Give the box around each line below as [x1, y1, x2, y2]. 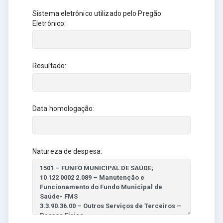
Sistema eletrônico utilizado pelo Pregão [32, 9, 162, 17]
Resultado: [32, 62, 66, 70]
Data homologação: [32, 105, 95, 113]
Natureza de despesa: [32, 147, 102, 156]
